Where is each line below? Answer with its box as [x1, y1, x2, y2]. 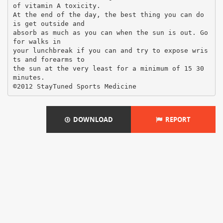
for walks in [12, 37, 61, 45]
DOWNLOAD [70, 115, 113, 124]
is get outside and [12, 19, 85, 27]
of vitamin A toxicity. [12, 1, 101, 9]
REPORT [162, 115, 191, 124]
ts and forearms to [12, 55, 85, 63]
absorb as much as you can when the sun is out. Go [12, 28, 208, 36]
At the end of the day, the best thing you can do [12, 10, 204, 18]
